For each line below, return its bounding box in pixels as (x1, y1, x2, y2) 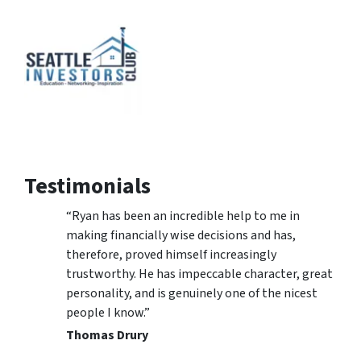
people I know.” (66, 304, 150, 322)
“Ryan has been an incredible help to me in (66, 207, 300, 226)
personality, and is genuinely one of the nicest (66, 284, 317, 303)
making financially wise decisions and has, (66, 226, 296, 245)
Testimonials (24, 170, 151, 203)
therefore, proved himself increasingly (66, 246, 276, 264)
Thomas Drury (66, 326, 148, 345)
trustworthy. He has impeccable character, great (66, 265, 333, 284)
